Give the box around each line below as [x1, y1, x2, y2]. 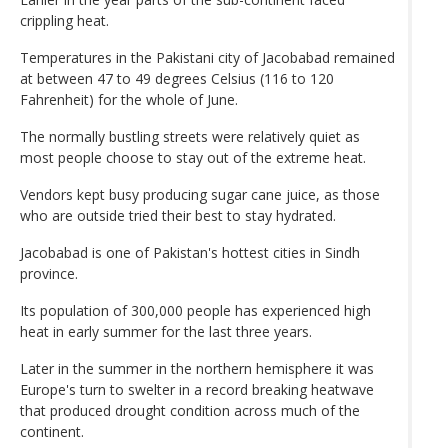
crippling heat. [20, 10, 109, 30]
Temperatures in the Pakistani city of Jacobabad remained [20, 47, 395, 67]
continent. [20, 421, 84, 441]
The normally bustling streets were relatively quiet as [20, 126, 360, 146]
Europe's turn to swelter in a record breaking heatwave [20, 379, 374, 399]
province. [20, 263, 78, 283]
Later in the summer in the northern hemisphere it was [20, 358, 374, 378]
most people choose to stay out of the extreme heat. [20, 147, 366, 167]
